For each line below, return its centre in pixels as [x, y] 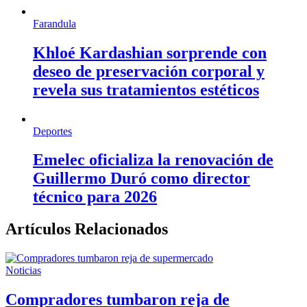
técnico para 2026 [95, 197]
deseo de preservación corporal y [149, 71]
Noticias [23, 271]
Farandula [54, 23]
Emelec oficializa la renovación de [153, 160]
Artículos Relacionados [87, 229]
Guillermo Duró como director [142, 179]
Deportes [52, 131]
